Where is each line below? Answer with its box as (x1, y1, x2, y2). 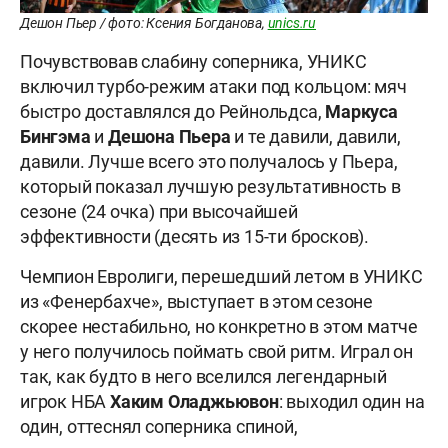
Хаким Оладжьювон (110, 391, 279, 413)
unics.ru (267, 15, 317, 32)
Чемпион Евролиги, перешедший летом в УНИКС (20, 266, 423, 288)
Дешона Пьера (108, 126, 231, 148)
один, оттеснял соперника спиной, (20, 416, 298, 438)
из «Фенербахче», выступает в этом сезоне (20, 291, 373, 313)
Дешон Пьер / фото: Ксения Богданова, (20, 15, 268, 32)
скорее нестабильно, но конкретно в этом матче (20, 316, 418, 338)
